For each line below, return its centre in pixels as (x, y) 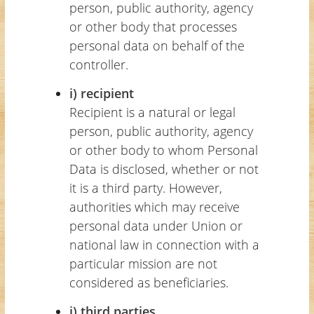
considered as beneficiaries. (149, 282)
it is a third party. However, (145, 187)
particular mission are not (143, 263)
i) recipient (101, 93)
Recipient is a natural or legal (152, 112)
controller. (98, 64)
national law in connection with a (164, 244)
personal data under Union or (156, 225)
